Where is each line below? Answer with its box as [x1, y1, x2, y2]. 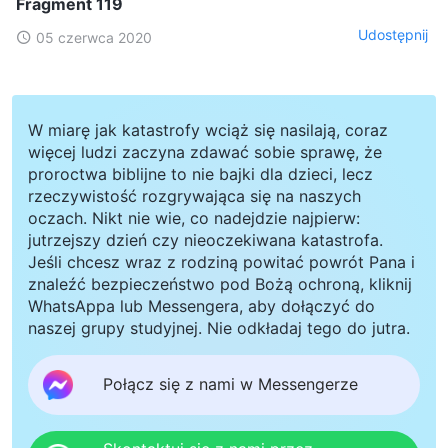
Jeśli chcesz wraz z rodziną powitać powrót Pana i [28, 251, 415, 272]
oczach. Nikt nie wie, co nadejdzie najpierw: [28, 207, 360, 228]
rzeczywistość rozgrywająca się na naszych [28, 185, 361, 206]
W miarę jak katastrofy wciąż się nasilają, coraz [28, 119, 388, 140]
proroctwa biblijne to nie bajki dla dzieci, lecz [28, 163, 373, 184]
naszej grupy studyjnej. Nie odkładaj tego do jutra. [28, 317, 410, 338]
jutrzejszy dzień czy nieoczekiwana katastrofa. [28, 229, 383, 250]
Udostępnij [358, 26, 428, 44]
